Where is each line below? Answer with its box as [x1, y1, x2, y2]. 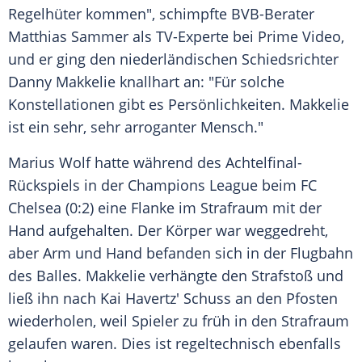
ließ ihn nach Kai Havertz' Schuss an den [8, 288, 286, 309]
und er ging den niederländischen [8, 49, 242, 69]
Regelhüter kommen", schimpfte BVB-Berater [8, 4, 314, 24]
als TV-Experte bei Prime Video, [128, 27, 344, 47]
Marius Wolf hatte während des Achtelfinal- [8, 153, 302, 173]
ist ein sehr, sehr [8, 117, 124, 137]
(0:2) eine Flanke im [61, 198, 200, 218]
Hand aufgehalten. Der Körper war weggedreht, [8, 221, 328, 241]
